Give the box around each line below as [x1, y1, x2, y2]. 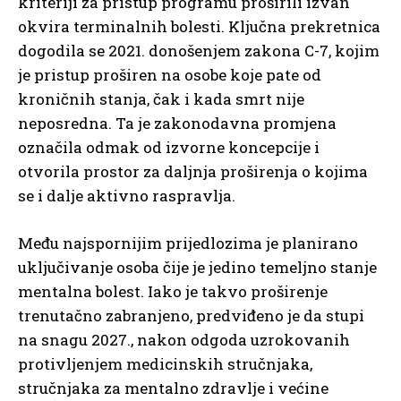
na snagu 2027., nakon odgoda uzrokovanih [18, 329, 350, 351]
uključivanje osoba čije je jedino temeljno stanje [18, 257, 377, 278]
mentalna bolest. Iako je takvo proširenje [18, 281, 328, 303]
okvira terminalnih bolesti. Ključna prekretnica [18, 16, 380, 38]
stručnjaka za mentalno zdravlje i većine [18, 378, 328, 399]
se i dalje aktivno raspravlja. [18, 185, 235, 207]
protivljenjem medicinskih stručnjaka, [18, 354, 312, 375]
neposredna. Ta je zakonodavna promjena [18, 113, 337, 134]
